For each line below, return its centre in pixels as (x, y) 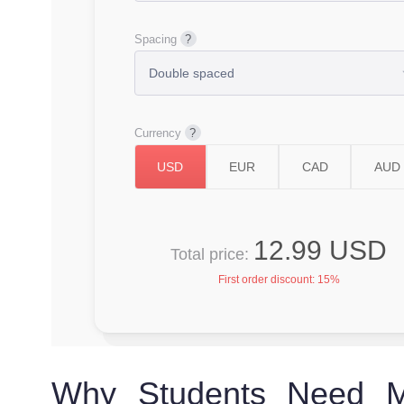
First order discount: (267, 280)
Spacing (155, 39)
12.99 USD (320, 250)
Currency (157, 133)
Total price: (212, 254)
